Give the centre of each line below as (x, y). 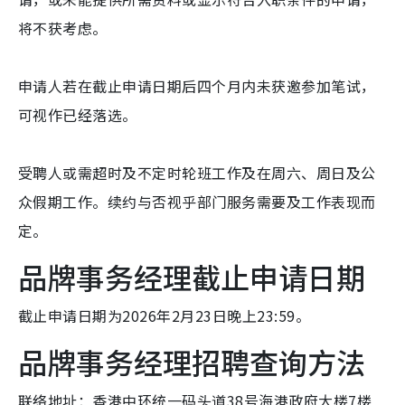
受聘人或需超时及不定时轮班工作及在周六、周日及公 (197, 173)
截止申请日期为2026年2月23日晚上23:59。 (164, 316)
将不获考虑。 (63, 28)
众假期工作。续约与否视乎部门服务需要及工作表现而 (197, 202)
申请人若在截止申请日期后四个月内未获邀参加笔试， (197, 86)
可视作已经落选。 (78, 115)
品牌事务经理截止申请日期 (192, 277)
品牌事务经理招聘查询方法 (192, 362)
